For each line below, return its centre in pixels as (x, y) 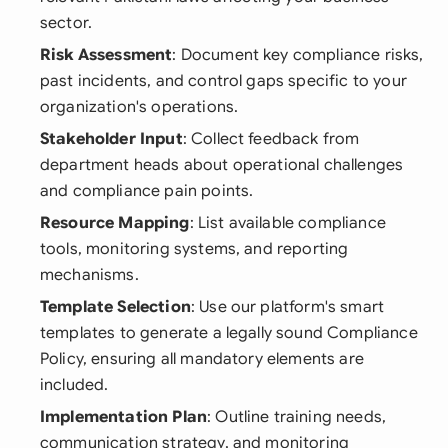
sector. (66, 23)
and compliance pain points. (147, 191)
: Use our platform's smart (287, 307)
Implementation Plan (124, 417)
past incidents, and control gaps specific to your (223, 81)
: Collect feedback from (271, 139)
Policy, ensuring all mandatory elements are (202, 359)
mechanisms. (89, 275)
